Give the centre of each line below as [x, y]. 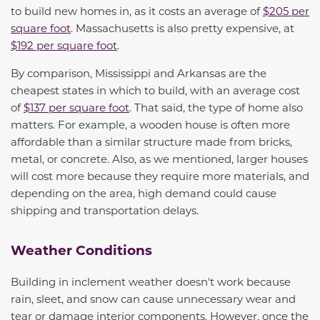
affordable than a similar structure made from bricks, [151, 141]
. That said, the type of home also [216, 107]
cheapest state [50, 90]
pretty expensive [235, 28]
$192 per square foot [64, 45]
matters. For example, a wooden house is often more [150, 124]
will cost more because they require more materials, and [160, 176]
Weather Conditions [81, 250]
